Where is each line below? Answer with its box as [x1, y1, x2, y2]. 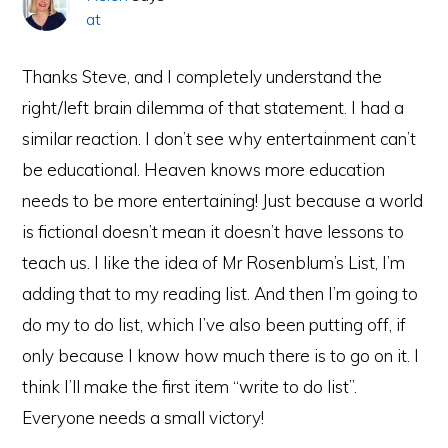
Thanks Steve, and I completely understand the [22, 65, 383, 87]
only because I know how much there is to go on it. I [22, 344, 420, 366]
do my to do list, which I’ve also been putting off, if [22, 313, 407, 335]
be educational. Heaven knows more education [22, 158, 386, 180]
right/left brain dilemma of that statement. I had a [22, 96, 405, 118]
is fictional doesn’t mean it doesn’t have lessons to [22, 220, 405, 242]
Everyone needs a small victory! [22, 406, 265, 428]
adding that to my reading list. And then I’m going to [22, 282, 419, 304]
